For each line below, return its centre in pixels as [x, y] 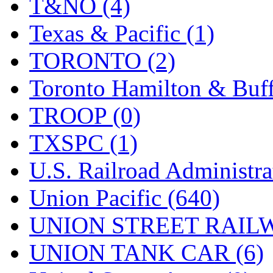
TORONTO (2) [102, 60]
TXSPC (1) [83, 143]
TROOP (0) [85, 115]
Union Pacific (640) [125, 197]
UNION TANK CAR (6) [147, 252]
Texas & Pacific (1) [122, 33]
